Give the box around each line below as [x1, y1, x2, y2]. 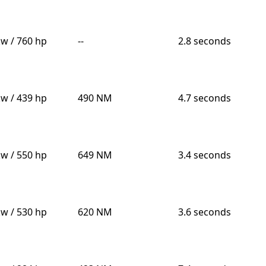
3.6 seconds [178, 205, 231, 219]
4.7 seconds [178, 91, 231, 105]
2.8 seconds [178, 34, 231, 48]
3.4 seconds [178, 148, 231, 162]
